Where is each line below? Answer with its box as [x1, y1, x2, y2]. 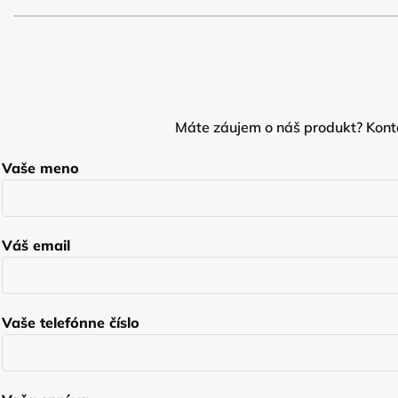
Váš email [2, 236, 70, 254]
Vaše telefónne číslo [2, 314, 139, 331]
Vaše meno [2, 159, 79, 177]
